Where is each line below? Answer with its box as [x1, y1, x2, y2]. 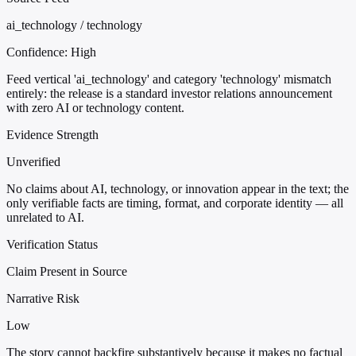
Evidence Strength [6, 128, 99, 142]
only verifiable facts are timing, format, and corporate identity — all [6, 196, 343, 211]
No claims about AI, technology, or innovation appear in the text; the [6, 182, 349, 196]
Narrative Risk [6, 292, 79, 306]
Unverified [6, 155, 60, 169]
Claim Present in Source [6, 265, 127, 279]
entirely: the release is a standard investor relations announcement [6, 87, 332, 101]
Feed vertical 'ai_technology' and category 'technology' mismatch [6, 72, 331, 87]
